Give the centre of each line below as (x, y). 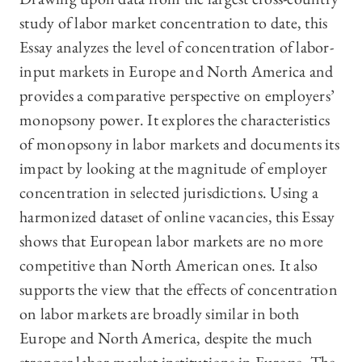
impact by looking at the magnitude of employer (174, 168)
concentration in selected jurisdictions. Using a (169, 193)
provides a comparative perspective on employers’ (177, 96)
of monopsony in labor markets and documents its (179, 144)
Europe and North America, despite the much (166, 338)
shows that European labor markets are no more (172, 241)
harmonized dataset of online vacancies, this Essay (177, 217)
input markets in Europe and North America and (177, 72)
